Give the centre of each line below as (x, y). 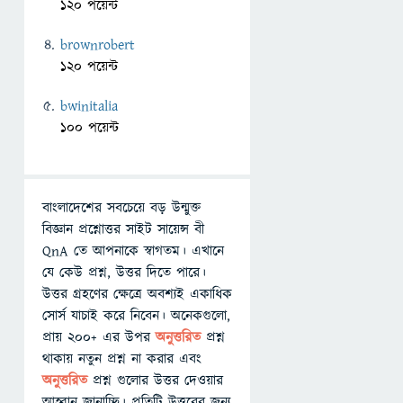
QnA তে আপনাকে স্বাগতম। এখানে (133, 251)
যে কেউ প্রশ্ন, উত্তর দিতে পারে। (124, 273)
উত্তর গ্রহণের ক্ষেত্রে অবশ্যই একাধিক (137, 294)
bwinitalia (89, 106)
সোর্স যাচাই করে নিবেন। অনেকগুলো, (136, 316)
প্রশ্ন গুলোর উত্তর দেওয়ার (158, 381)
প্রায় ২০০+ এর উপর (99, 337)
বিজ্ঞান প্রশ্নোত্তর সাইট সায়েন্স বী (123, 229)
